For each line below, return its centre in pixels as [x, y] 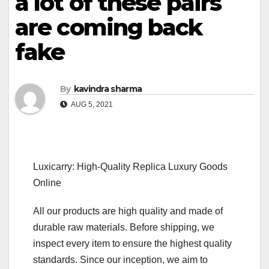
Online [47, 183]
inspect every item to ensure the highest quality [132, 244]
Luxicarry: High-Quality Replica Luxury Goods [130, 167]
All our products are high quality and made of [128, 211]
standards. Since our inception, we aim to [120, 260]
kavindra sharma [108, 89]
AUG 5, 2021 [91, 105]
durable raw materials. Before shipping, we [124, 228]
